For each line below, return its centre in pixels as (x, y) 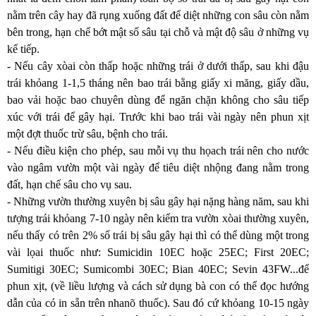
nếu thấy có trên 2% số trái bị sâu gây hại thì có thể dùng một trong (158, 235)
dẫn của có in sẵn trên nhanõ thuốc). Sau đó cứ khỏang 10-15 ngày (158, 303)
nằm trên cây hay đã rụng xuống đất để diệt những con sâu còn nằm (158, 15)
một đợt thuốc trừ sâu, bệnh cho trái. (87, 134)
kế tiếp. (23, 49)
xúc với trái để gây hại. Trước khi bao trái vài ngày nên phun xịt (158, 117)
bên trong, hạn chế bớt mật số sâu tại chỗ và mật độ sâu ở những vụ (158, 32)
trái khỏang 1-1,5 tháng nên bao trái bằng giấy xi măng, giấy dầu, (158, 83)
